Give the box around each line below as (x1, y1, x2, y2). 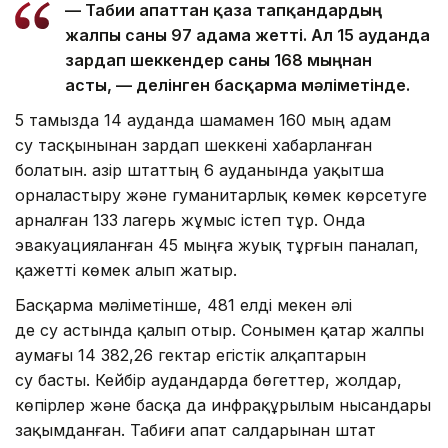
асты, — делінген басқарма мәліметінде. (65, 75, 410, 96)
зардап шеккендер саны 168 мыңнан (65, 50, 372, 71)
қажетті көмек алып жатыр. (15, 260, 237, 281)
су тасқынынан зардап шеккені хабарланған (15, 135, 372, 156)
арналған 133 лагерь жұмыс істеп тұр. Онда (15, 210, 365, 231)
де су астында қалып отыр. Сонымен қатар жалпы (15, 320, 424, 341)
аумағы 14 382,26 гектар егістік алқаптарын (15, 345, 366, 366)
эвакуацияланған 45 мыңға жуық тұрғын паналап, (15, 235, 419, 256)
